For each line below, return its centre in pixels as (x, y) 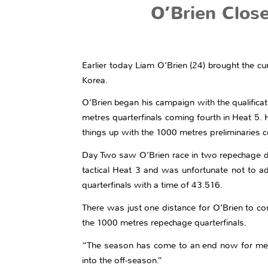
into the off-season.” (122, 260)
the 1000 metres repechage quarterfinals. (164, 222)
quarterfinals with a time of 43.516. (152, 185)
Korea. (95, 80)
